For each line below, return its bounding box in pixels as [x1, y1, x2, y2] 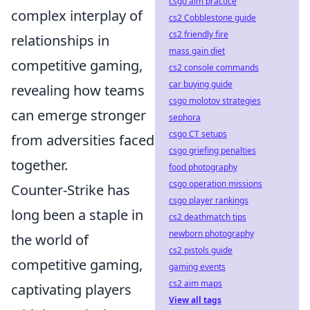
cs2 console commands [169, 62, 259, 73]
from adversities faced [11, 131, 154, 150]
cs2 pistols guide [169, 244, 232, 256]
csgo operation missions [169, 178, 262, 190]
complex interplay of [11, 6, 143, 26]
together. [11, 156, 68, 175]
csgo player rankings [169, 194, 248, 206]
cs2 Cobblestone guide [169, 12, 256, 24]
